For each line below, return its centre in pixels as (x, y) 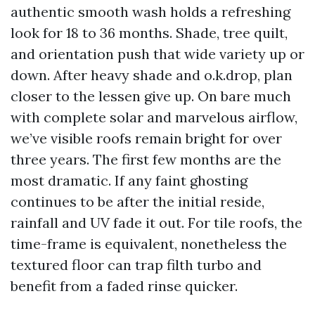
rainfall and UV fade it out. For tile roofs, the (156, 223)
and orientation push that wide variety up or (157, 54)
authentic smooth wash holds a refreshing (150, 12)
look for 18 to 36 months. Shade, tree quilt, (149, 33)
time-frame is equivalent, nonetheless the (149, 244)
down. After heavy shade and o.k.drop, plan (152, 75)
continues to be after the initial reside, (137, 201)
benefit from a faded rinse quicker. (124, 286)
